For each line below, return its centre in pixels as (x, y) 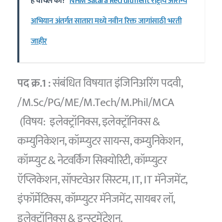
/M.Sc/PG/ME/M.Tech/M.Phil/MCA (97, 102)
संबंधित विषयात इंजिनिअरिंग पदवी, (116, 83)
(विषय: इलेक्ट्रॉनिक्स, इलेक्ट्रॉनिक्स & (89, 122)
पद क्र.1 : (34, 83)
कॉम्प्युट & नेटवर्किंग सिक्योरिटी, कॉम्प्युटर (92, 160)
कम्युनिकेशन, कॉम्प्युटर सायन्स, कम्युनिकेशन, (100, 141)
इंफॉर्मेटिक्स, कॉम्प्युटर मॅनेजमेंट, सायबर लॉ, (96, 199)
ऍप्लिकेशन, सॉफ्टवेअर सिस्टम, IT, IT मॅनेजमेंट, (102, 180)
